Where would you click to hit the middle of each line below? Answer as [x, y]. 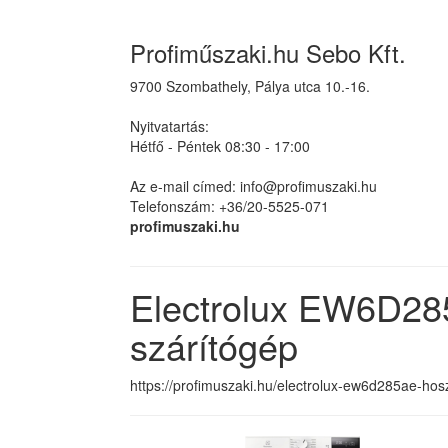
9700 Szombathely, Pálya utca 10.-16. [250, 86]
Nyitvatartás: [169, 126]
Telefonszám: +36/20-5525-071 [229, 206]
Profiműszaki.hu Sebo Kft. [268, 52]
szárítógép [214, 345]
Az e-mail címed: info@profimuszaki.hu [253, 186]
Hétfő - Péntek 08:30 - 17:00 [220, 146]
